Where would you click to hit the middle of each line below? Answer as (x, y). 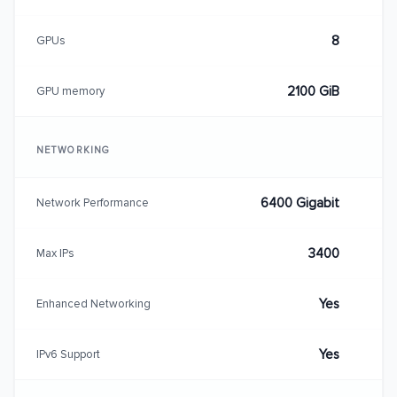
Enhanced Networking (93, 304)
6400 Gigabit (300, 203)
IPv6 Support (68, 354)
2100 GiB (313, 91)
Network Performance (93, 202)
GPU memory (70, 91)
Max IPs (55, 253)
